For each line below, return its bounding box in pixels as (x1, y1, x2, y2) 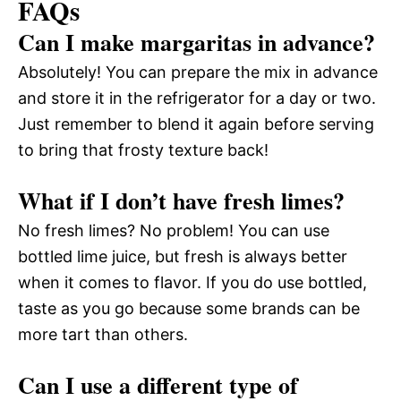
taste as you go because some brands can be (18, 299, 360, 318)
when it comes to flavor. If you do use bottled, (18, 273, 367, 292)
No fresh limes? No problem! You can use (18, 221, 329, 240)
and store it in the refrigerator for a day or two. (18, 89, 376, 107)
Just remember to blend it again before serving (18, 115, 374, 133)
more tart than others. (18, 325, 188, 344)
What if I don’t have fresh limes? (18, 183, 345, 218)
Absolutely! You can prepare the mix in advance (18, 63, 378, 81)
